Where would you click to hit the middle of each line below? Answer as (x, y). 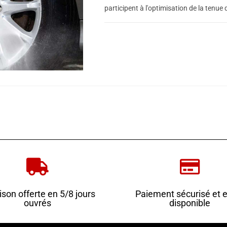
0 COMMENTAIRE (137, 33)
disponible (190, 203)
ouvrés (37, 203)
